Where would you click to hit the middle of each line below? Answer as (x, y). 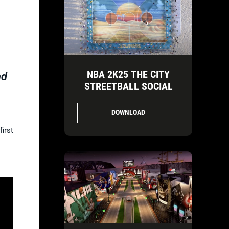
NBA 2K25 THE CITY (128, 74)
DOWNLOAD (128, 113)
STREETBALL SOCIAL (128, 86)
